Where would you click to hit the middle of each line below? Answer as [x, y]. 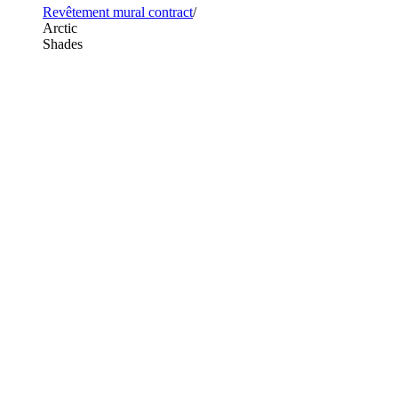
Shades [63, 44]
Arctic [60, 28]
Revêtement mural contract [118, 12]
